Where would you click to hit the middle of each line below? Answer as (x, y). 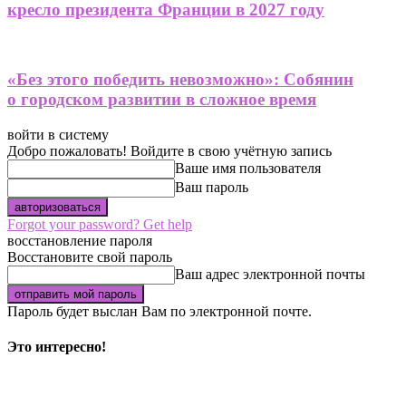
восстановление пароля (80, 240)
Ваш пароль (212, 187)
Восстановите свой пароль (90, 256)
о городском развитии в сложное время (162, 99)
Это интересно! (57, 346)
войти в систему (58, 134)
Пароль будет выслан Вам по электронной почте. (159, 311)
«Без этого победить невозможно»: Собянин (180, 79)
